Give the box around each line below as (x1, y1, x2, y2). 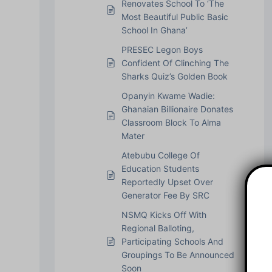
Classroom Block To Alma (121, 117, 221, 127)
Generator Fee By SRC (121, 189, 209, 200)
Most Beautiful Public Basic (121, 11, 228, 22)
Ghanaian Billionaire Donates (121, 103, 233, 114)
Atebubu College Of (121, 149, 200, 160)
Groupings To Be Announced (121, 249, 234, 260)
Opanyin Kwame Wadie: (121, 90, 215, 101)
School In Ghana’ (121, 24, 188, 35)
